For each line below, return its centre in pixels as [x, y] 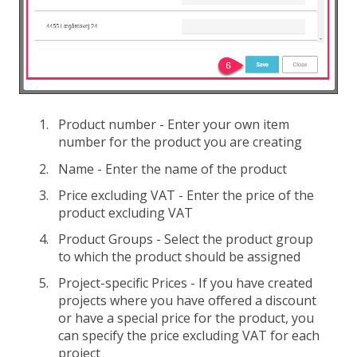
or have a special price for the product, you [186, 318]
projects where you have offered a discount [187, 301]
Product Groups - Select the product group [186, 239]
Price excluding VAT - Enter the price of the [186, 195]
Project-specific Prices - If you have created [185, 283]
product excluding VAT [126, 212]
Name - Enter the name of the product [173, 169]
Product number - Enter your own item [174, 125]
